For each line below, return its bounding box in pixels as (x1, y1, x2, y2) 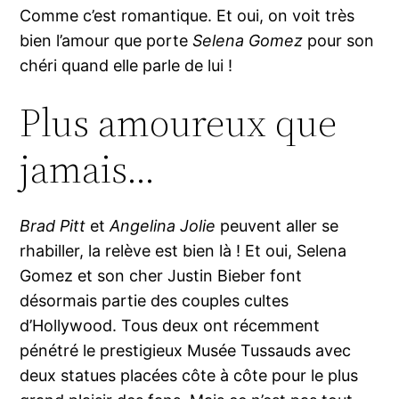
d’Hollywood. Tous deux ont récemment (20, 316, 321, 336)
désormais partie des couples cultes (20, 291, 289, 311)
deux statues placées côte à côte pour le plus (20, 366, 359, 386)
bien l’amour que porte (20, 31, 193, 51)
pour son (303, 31, 375, 51)
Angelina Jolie (110, 216, 221, 236)
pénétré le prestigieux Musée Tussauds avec (20, 341, 352, 361)
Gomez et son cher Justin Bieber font (20, 266, 303, 286)
